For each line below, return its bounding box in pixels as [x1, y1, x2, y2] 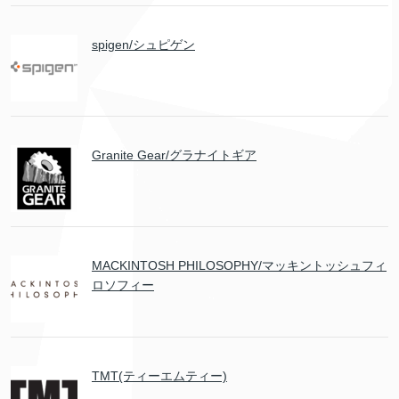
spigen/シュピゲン [92, 37, 195, 53]
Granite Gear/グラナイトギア [92, 148, 256, 163]
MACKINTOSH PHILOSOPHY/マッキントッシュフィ [92, 258, 387, 273]
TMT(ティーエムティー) [92, 369, 227, 384]
